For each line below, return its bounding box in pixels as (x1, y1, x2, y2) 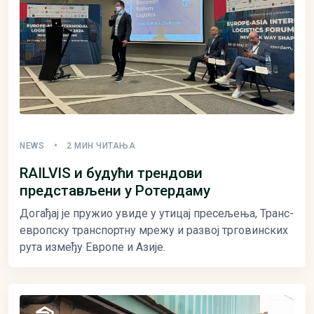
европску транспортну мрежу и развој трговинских (20, 223, 288, 237)
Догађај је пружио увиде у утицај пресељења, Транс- (20, 206, 294, 220)
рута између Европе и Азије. (20, 240, 165, 254)
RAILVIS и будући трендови (20, 164, 203, 182)
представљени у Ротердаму (20, 182, 210, 199)
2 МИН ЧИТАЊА (67, 140, 135, 151)
